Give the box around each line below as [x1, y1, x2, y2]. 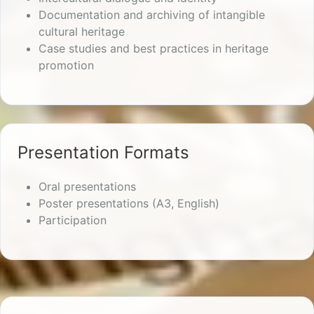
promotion [39, 58, 94, 73]
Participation [39, 213, 107, 228]
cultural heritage [39, 25, 125, 39]
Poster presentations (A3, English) [39, 196, 219, 211]
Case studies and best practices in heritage [39, 41, 268, 56]
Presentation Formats [18, 142, 189, 163]
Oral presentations [39, 179, 136, 194]
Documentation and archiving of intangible [39, 8, 265, 22]
